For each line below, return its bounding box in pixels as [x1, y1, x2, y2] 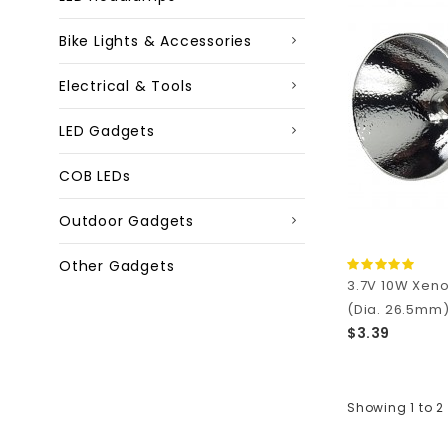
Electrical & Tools [59, 76, 193, 96]
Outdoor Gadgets [59, 211, 194, 231]
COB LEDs [59, 166, 131, 186]
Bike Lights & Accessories [59, 31, 252, 51]
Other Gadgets [59, 256, 175, 276]
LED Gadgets [59, 121, 155, 141]
